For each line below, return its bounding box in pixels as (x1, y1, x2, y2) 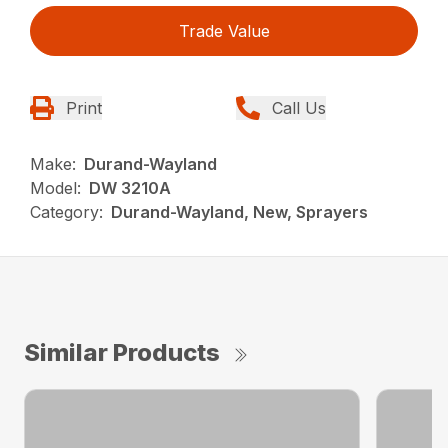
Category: (30, 201, 104, 222)
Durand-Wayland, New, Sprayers (111, 201, 369, 222)
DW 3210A (89, 177, 172, 198)
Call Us (272, 97, 326, 118)
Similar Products (24, 337, 220, 367)
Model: (30, 177, 82, 198)
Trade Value (178, 20, 270, 41)
